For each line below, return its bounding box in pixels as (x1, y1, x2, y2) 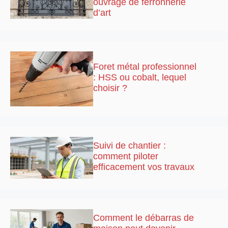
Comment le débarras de (93, 212, 194, 223)
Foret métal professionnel (93, 62, 197, 72)
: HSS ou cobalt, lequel (93, 72, 187, 83)
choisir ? (93, 83, 128, 94)
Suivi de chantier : (93, 140, 166, 151)
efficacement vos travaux (93, 162, 195, 173)
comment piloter (93, 151, 159, 162)
